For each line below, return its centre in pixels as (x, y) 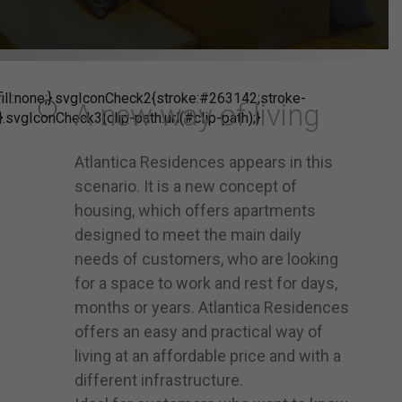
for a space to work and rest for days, (206, 283)
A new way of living (198, 115)
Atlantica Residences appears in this (204, 162)
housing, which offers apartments (196, 210)
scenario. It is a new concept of (186, 186)
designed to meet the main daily (188, 234)
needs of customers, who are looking (207, 258)
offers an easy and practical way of (199, 331)
